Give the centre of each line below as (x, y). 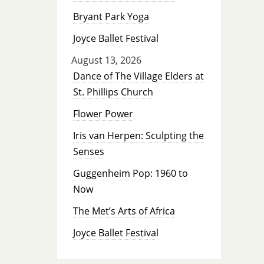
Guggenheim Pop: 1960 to (130, 174)
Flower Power (103, 114)
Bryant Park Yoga (111, 17)
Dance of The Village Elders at (138, 76)
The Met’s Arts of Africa (124, 211)
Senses (88, 152)
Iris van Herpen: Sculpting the (138, 136)
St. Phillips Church (113, 92)
